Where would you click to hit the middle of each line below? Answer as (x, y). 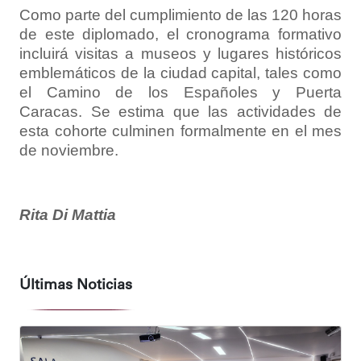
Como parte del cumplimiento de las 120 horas (180, 15)
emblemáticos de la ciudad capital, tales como (180, 73)
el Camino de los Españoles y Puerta (180, 92)
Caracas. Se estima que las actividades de (180, 111)
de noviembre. (69, 150)
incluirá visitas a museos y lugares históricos (180, 53)
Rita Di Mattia (68, 214)
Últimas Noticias (76, 286)
